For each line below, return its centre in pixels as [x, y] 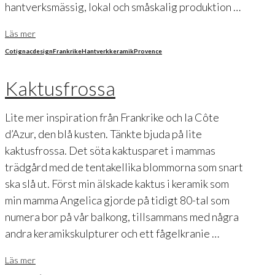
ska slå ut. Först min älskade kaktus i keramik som [117, 183]
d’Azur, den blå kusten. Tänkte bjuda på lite [103, 134]
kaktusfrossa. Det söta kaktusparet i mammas [110, 150]
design [43, 51]
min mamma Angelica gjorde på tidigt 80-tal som [117, 200]
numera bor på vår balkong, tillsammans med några [122, 216]
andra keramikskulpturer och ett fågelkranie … [112, 233]
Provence [148, 51]
